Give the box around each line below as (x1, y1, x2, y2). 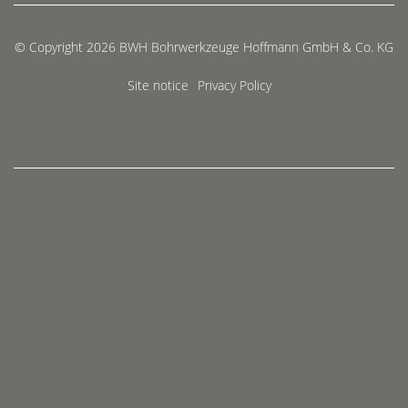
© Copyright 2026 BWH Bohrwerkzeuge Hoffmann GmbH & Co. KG (15, 37, 393, 56)
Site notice (127, 76, 189, 94)
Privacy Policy (198, 76, 271, 94)
